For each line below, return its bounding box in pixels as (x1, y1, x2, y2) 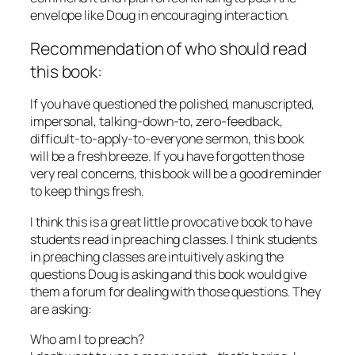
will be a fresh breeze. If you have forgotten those (30, 147, 304, 166)
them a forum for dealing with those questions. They (30, 282, 321, 300)
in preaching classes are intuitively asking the (30, 247, 284, 265)
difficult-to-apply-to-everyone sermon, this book (30, 130, 305, 148)
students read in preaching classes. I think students (30, 230, 317, 248)
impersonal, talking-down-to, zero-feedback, (30, 113, 283, 131)
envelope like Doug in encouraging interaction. (30, 6, 290, 24)
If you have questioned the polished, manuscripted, (30, 95, 315, 113)
